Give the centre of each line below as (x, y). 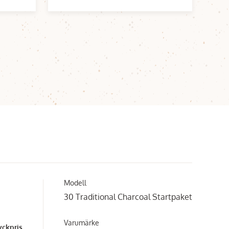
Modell (75, 183)
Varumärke (82, 223)
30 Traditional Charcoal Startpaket (128, 197)
